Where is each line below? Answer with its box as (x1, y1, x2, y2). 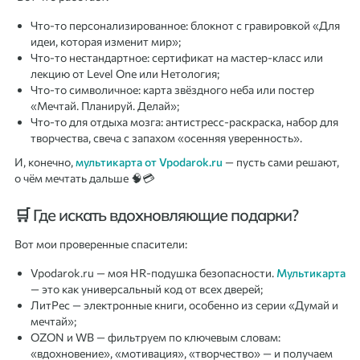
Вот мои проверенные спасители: (14, 237, 187, 252)
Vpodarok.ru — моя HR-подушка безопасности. (31, 265, 276, 280)
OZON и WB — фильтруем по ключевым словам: (31, 329, 280, 344)
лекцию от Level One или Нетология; (31, 66, 219, 80)
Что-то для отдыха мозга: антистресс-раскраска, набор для (31, 114, 338, 129)
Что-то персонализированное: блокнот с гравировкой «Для (31, 18, 340, 32)
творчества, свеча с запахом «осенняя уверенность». (31, 130, 302, 145)
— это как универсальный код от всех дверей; (31, 281, 263, 296)
